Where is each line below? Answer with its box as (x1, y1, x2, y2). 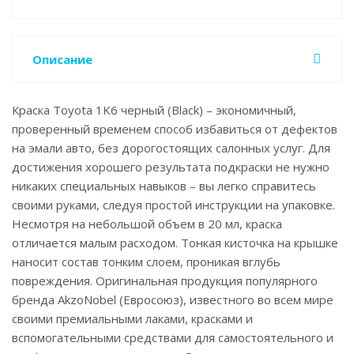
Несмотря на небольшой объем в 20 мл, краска (12, 216, 282, 232)
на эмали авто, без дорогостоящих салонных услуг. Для (12, 140, 330, 156)
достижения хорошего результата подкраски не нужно (12, 159, 330, 175)
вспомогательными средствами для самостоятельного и (12, 330, 333, 345)
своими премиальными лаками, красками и (12, 311, 253, 326)
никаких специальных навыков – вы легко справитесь (12, 178, 316, 194)
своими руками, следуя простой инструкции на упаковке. (12, 197, 335, 213)
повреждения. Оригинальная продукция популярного (12, 273, 318, 288)
